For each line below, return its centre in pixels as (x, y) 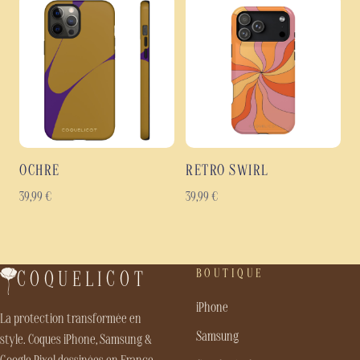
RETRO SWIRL (227, 172)
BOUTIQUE (230, 274)
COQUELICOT (82, 281)
